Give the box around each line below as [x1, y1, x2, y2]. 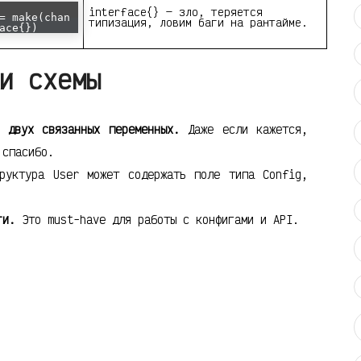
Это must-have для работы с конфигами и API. [15, 212, 299, 228]
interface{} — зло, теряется [89, 5, 263, 19]
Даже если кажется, [179, 122, 309, 138]
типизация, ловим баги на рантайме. [89, 15, 308, 30]
